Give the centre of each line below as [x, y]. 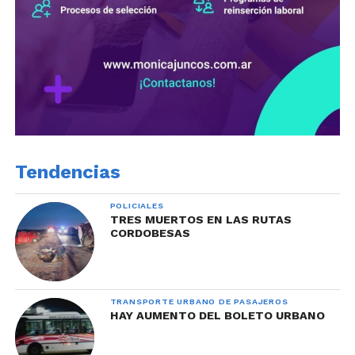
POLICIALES [137, 205]
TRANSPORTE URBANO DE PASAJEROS [199, 301]
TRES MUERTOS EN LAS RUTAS [200, 219]
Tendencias [67, 172]
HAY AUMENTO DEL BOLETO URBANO [217, 315]
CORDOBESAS [150, 233]
